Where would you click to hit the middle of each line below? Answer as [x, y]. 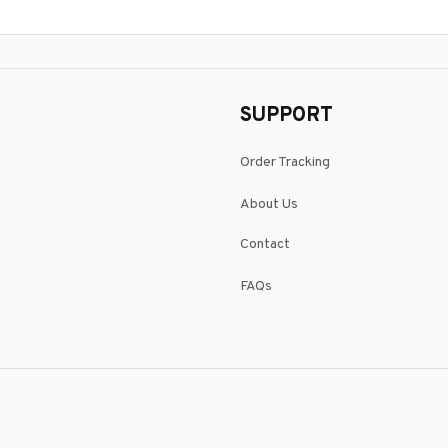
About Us [269, 204]
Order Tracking [285, 162]
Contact [265, 244]
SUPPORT [286, 116]
